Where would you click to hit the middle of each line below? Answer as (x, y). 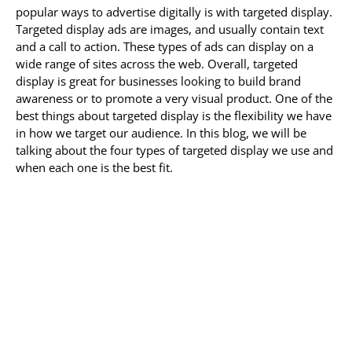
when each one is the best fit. (94, 167)
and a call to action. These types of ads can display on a (165, 46)
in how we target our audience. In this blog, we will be (161, 133)
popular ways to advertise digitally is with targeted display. (174, 12)
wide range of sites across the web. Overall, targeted (157, 64)
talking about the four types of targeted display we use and (174, 150)
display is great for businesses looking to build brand (158, 81)
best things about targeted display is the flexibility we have (174, 115)
